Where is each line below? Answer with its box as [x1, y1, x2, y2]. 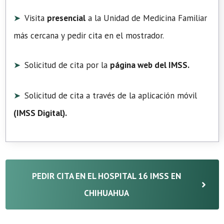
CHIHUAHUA [83, 187, 129, 198]
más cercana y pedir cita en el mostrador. [13, 29, 164, 41]
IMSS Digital [16, 107, 62, 118]
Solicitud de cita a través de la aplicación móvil [24, 89, 197, 101]
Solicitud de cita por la [24, 59, 110, 70]
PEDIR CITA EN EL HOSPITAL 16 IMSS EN [31, 170, 181, 181]
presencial [47, 12, 86, 23]
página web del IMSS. [110, 59, 190, 70]
